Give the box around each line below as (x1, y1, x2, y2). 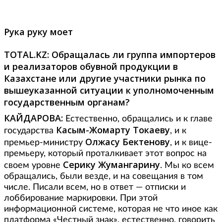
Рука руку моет (4, 26, 73, 38)
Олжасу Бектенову (83, 136, 170, 148)
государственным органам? (4, 96, 130, 109)
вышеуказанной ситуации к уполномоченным (4, 84, 214, 97)
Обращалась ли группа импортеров (52, 49, 216, 61)
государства (4, 126, 56, 136)
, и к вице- (170, 138, 212, 148)
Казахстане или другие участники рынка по (4, 72, 206, 85)
